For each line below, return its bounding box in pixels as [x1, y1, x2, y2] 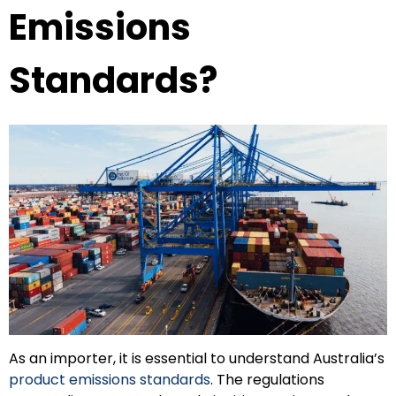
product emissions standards [9, 369, 210, 390]
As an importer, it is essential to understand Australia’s [9, 347, 385, 369]
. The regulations [210, 369, 324, 390]
